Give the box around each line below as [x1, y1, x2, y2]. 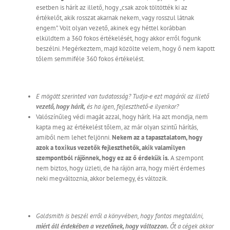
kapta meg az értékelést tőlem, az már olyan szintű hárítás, [36, 123, 198, 132]
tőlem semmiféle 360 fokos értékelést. [36, 54, 145, 64]
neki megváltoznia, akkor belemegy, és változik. [36, 174, 168, 183]
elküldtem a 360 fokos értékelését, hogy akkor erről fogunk [36, 34, 201, 43]
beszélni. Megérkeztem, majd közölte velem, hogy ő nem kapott [36, 44, 215, 53]
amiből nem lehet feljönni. [36, 133, 112, 142]
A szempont [169, 154, 203, 163]
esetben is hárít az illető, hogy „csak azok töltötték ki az [36, 3, 187, 12]
